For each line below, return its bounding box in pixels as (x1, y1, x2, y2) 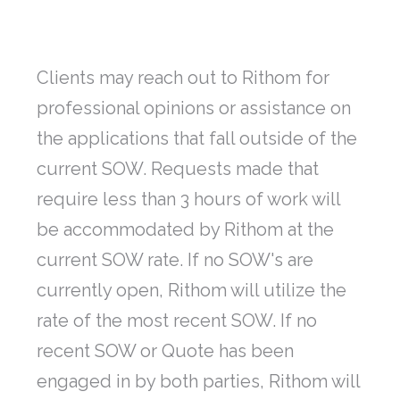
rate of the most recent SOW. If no (37, 310, 317, 332)
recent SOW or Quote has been (37, 340, 294, 362)
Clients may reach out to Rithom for (37, 67, 329, 89)
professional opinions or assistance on (37, 97, 351, 120)
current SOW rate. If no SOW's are (37, 249, 313, 271)
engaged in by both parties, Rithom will (37, 371, 360, 393)
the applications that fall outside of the (37, 128, 357, 150)
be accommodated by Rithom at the (37, 219, 334, 241)
